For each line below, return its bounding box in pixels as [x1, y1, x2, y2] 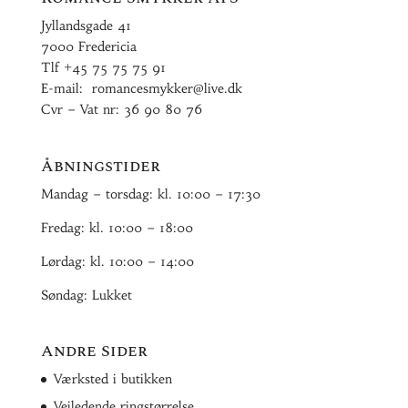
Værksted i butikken [53, 370, 172, 387]
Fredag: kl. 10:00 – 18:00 [40, 219, 193, 236]
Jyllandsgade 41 [40, 17, 131, 35]
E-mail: [40, 80, 92, 97]
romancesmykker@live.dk [91, 80, 242, 97]
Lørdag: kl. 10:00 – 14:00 [40, 252, 194, 270]
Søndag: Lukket [40, 286, 132, 303]
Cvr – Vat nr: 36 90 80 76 [40, 101, 202, 118]
